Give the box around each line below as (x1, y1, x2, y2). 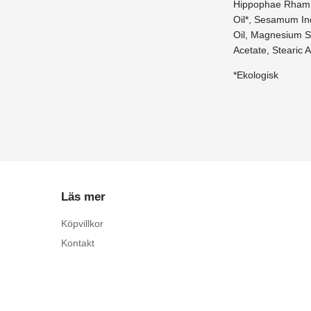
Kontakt (61, 237, 94, 249)
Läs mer (61, 190, 106, 203)
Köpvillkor (61, 217, 103, 229)
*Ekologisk (233, 69, 278, 81)
